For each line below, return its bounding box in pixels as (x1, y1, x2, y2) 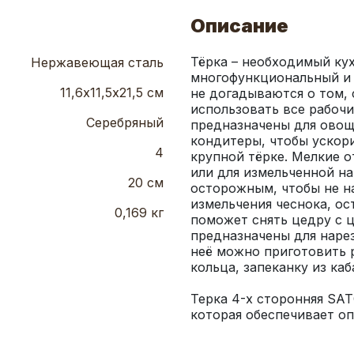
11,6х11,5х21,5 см (60, 85, 164, 101)
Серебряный (86, 115, 164, 131)
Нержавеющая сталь (31, 55, 164, 71)
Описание (190, 14, 288, 38)
